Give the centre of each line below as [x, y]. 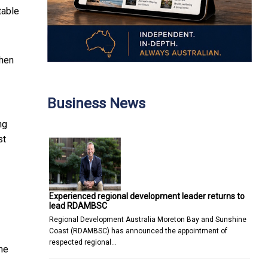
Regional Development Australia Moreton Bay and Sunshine [148, 219]
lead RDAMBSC [78, 205]
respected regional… [83, 242]
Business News [96, 103]
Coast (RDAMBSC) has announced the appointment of [138, 231]
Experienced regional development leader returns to [147, 196]
